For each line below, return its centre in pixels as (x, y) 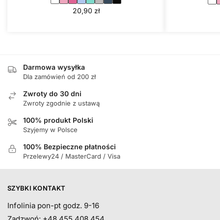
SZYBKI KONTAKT (37, 188)
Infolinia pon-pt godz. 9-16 (53, 205)
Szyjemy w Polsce (50, 129)
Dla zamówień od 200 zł (59, 76)
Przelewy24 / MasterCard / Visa (72, 156)
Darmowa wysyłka (54, 67)
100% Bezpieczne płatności (69, 146)
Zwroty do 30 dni (52, 93)
